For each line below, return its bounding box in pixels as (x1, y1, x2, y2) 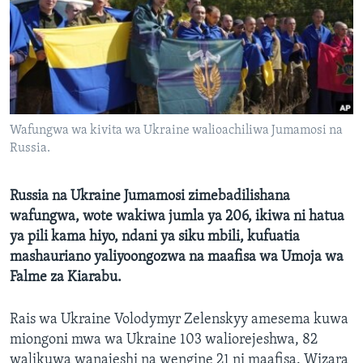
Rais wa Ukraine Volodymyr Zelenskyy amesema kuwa (10, 312, 348, 328)
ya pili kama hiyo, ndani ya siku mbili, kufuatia (10, 229, 300, 246)
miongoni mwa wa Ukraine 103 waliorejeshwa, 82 (10, 332, 318, 348)
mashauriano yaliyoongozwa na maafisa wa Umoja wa (10, 250, 344, 266)
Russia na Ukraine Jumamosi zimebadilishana (10, 189, 290, 205)
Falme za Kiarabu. (10, 270, 122, 286)
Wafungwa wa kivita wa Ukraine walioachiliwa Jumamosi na (10, 124, 343, 138)
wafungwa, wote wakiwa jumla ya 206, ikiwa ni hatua (10, 209, 344, 225)
